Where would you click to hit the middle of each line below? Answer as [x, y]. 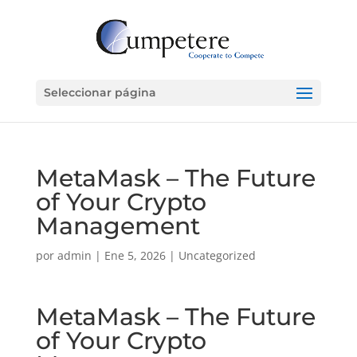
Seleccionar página [100, 92]
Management [118, 226]
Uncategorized [217, 255]
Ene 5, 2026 [135, 255]
